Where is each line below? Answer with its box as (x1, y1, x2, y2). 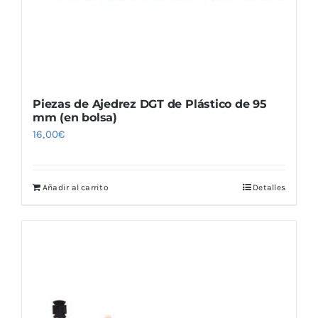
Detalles (253, 182, 285, 193)
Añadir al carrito (43, 182, 109, 193)
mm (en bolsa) (33, 111, 117, 125)
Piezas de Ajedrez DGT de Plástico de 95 (33, 97, 267, 111)
